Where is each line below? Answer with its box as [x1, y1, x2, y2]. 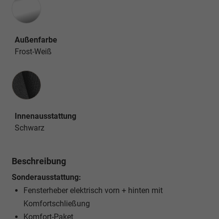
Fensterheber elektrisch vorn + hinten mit [23, 186, 163, 196]
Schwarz [15, 123, 44, 133]
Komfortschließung [23, 199, 90, 209]
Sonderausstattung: [12, 173, 81, 182]
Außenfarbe [15, 35, 57, 45]
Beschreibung [12, 156, 66, 167]
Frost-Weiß [15, 47, 52, 57]
